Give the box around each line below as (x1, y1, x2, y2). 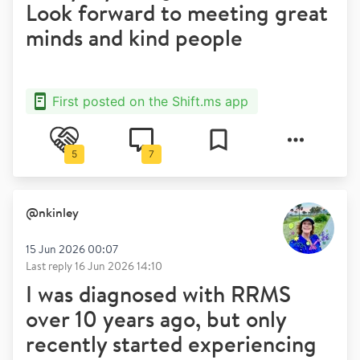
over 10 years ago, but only (26, 304, 286, 333)
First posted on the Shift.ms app (52, 93, 248, 109)
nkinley (39, 203, 79, 221)
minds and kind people (26, 22, 243, 52)
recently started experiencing (26, 329, 317, 358)
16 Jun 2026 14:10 (75, 259, 162, 273)
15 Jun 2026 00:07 (26, 242, 118, 256)
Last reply (26, 259, 75, 273)
